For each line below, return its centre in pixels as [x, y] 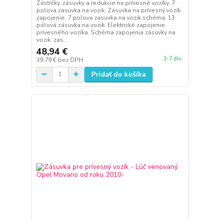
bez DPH [70, 60]
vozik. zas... [52, 40]
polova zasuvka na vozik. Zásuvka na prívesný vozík [108, 10]
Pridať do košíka [118, 74]
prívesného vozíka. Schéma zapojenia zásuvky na [106, 32]
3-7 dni [172, 58]
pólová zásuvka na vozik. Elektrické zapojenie [100, 25]
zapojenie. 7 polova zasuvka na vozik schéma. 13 [105, 17]
